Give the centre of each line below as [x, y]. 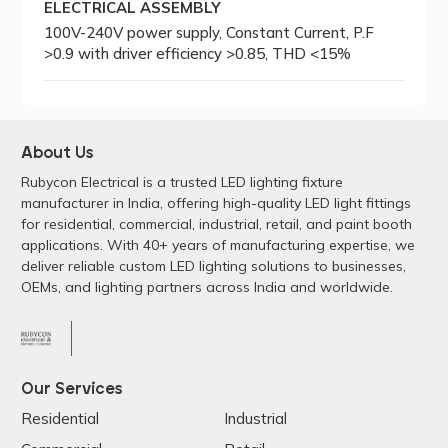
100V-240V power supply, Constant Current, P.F [209, 33]
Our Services [71, 388]
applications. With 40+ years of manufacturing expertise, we [217, 244]
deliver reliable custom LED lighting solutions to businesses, [213, 265]
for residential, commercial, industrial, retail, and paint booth [216, 223]
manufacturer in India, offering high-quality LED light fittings [215, 202]
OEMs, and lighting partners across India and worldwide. [206, 286]
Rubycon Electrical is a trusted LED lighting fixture [181, 181]
